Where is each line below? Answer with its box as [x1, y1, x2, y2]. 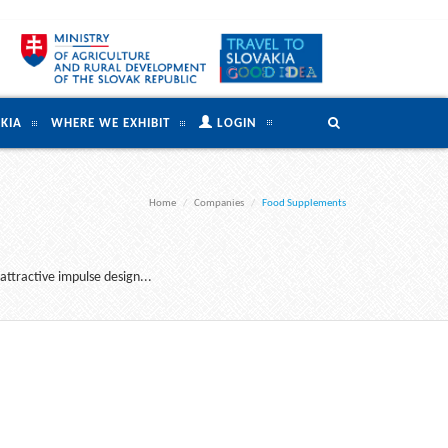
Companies [194, 197, 244, 209]
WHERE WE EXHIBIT [51, 117, 170, 130]
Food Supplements [262, 197, 346, 209]
